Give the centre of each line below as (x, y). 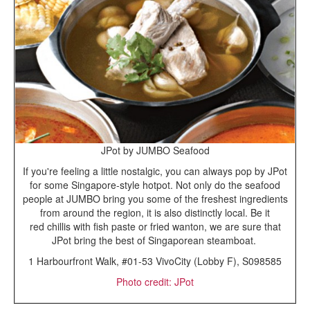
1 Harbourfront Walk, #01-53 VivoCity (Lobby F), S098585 (155, 261)
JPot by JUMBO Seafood (155, 151)
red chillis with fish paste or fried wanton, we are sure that (155, 227)
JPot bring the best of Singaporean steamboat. (155, 240)
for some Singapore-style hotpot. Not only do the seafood (155, 185)
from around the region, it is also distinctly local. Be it (155, 213)
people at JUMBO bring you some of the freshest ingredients (155, 199)
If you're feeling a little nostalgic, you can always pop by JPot (155, 171)
